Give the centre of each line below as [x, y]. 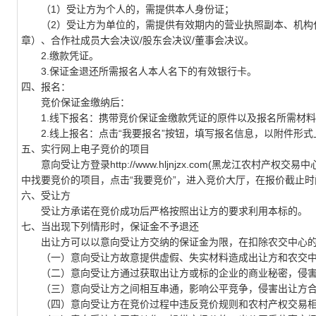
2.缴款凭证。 [60, 56]
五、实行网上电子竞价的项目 [87, 149]
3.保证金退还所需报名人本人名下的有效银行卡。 [139, 71]
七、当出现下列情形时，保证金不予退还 [111, 226]
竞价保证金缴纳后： [75, 102]
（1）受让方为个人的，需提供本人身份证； [128, 9]
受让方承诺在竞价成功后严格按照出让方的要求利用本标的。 [164, 211]
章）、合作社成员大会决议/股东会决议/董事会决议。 [138, 40]
